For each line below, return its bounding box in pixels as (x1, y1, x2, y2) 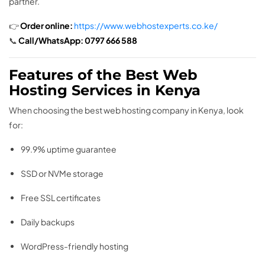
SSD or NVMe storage (21, 168, 104, 179)
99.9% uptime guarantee (21, 144, 117, 155)
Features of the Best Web (9, 66, 198, 84)
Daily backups (21, 216, 75, 228)
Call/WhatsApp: (18, 35, 83, 46)
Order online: (20, 20, 73, 31)
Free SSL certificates (21, 192, 101, 203)
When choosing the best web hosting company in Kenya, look (9, 105, 244, 116)
